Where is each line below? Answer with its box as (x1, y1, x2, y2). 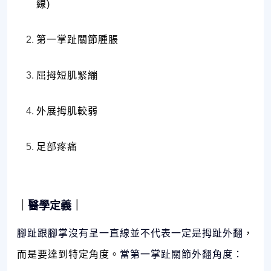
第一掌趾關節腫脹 (36, 34, 119, 45)
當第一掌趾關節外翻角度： (120, 249, 243, 260)
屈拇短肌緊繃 (36, 70, 98, 81)
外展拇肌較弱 (36, 106, 98, 117)
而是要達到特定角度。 (17, 249, 120, 260)
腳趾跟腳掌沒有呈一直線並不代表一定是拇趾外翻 (17, 228, 243, 239)
